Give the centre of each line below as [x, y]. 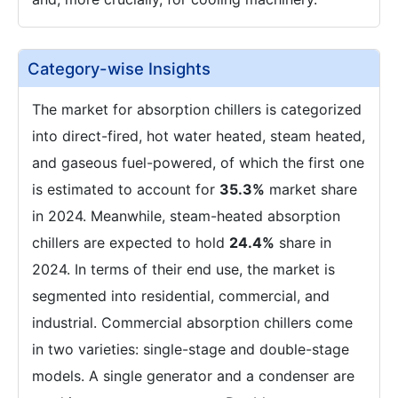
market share [311, 189]
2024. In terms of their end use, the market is [183, 269]
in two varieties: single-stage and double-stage [191, 349]
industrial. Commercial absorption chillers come [192, 322]
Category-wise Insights [119, 68]
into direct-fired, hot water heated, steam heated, [199, 136]
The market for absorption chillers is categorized [197, 109]
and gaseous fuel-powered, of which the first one [198, 163]
